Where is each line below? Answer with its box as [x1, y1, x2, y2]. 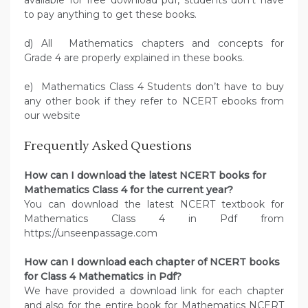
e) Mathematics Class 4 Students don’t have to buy [24, 80, 284, 93]
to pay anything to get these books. [24, 8, 197, 21]
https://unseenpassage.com [24, 227, 157, 240]
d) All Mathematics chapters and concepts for [24, 37, 284, 50]
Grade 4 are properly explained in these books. [24, 52, 244, 65]
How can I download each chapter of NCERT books [24, 256, 280, 269]
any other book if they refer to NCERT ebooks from [24, 95, 284, 108]
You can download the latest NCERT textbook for [24, 198, 284, 211]
